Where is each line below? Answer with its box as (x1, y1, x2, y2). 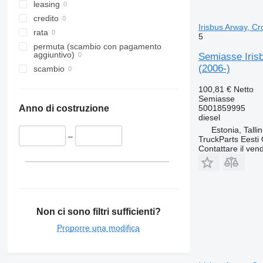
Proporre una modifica (57, 222, 140, 232)
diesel (198, 112, 220, 122)
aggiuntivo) (33, 50, 75, 60)
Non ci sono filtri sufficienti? (36, 206, 161, 217)
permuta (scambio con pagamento (33, 42, 161, 52)
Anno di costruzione (18, 103, 109, 114)
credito (33, 14, 59, 23)
